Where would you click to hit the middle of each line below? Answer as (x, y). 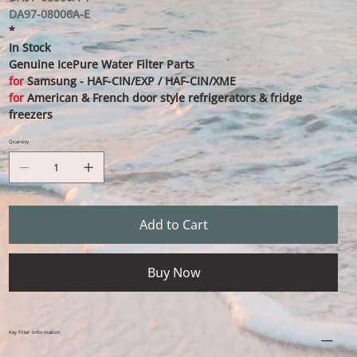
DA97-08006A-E (49, 14)
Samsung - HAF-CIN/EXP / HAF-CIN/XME (129, 81)
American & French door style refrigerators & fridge (164, 98)
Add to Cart (174, 225)
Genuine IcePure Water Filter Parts (101, 64)
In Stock (29, 47)
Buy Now (174, 273)
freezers (30, 114)
